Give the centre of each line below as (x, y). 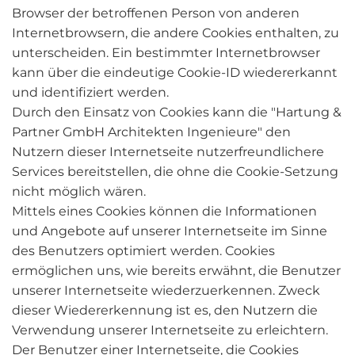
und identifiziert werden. (90, 92)
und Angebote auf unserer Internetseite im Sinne (170, 231)
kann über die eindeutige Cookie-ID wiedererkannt (175, 73)
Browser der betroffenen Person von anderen (156, 13)
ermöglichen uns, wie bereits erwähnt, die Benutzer (176, 271)
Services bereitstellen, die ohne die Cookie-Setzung (175, 172)
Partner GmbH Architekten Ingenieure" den (151, 132)
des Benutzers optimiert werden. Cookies (143, 251)
